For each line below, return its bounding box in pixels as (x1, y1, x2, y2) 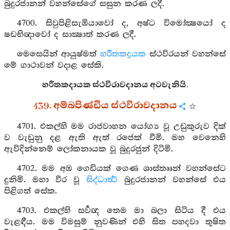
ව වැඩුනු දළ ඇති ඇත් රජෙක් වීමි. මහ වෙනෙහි (4, 133, 226, 143)
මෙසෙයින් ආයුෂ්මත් (16, 49, 100, 59)
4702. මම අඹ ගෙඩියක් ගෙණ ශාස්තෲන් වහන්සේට (16, 164, 226, 174)
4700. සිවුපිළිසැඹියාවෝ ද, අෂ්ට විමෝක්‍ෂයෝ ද (16, 18, 226, 28)
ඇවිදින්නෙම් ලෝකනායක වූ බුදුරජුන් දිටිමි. (4, 144, 173, 154)
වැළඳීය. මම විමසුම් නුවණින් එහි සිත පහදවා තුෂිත (4, 217, 226, 227)
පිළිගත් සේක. (4, 186, 57, 196)
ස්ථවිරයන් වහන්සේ (145, 49, 226, 59)
